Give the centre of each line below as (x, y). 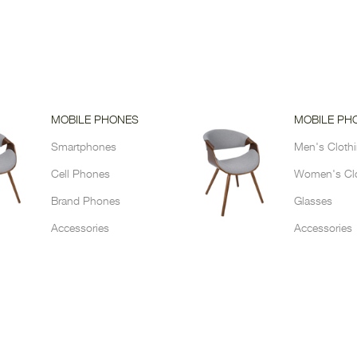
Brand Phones (85, 202)
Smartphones (83, 148)
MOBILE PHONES (94, 121)
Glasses (313, 202)
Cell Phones (80, 175)
